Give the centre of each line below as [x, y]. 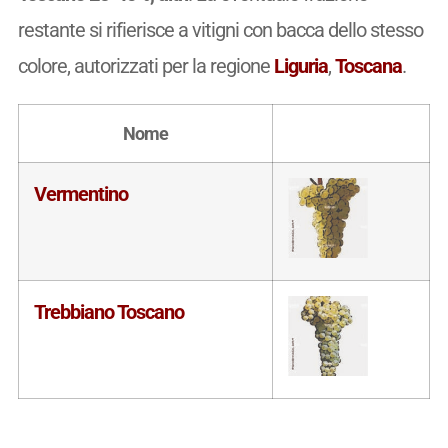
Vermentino [80, 193]
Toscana [368, 65]
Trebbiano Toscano [108, 311]
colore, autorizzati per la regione [145, 65]
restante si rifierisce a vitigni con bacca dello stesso [220, 29]
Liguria [300, 65]
